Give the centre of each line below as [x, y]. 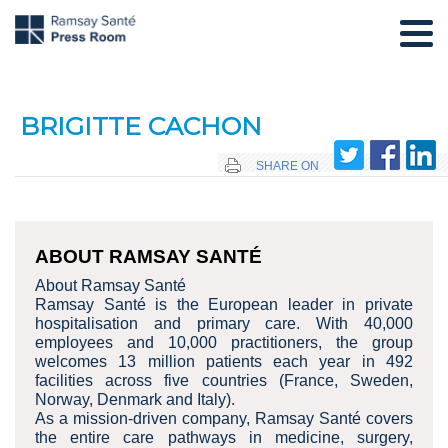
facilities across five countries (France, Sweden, [224, 381]
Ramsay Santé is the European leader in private [224, 305]
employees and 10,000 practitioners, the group [224, 343]
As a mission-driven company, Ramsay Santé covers [224, 419]
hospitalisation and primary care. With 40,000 [224, 324]
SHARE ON [287, 166]
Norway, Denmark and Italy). [135, 400]
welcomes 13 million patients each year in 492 [224, 362]
